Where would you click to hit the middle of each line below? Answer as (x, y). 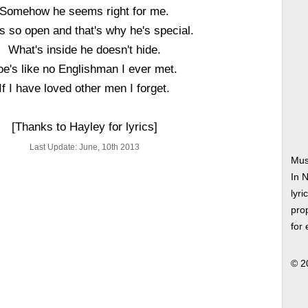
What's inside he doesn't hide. (84, 49)
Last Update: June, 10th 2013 (84, 147)
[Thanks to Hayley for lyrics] (84, 126)
